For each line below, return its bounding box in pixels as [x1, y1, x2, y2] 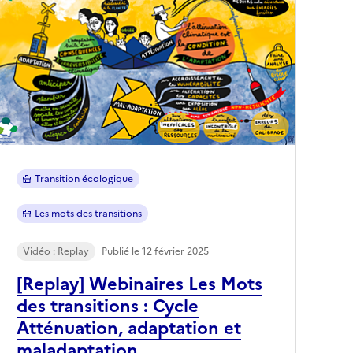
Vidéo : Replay [23, 243, 89, 258]
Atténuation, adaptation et [17, 314, 241, 341]
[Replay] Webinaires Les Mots [17, 270, 262, 297]
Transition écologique [34, 171, 133, 186]
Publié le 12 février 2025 [102, 243, 209, 258]
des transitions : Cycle [17, 292, 199, 319]
